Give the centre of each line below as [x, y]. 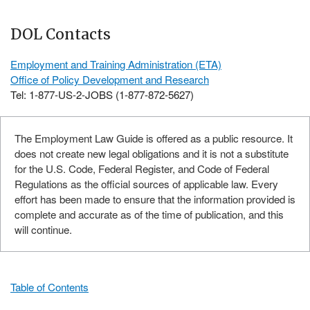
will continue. [43, 230]
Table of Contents [49, 287]
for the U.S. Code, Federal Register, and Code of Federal [142, 169]
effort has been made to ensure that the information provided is [155, 199]
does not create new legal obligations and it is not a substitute [152, 154]
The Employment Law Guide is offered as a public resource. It [154, 138]
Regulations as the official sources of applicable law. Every [146, 184]
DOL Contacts [61, 35]
